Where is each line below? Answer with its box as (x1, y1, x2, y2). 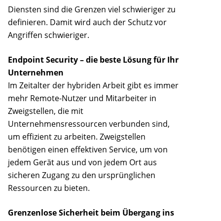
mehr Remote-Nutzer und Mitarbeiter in (8, 93, 156, 104)
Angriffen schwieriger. (8, 30, 89, 41)
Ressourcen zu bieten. (8, 183, 90, 194)
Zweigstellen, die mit (8, 106, 83, 117)
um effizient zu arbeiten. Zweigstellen (8, 131, 146, 143)
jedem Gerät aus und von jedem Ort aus (8, 157, 157, 168)
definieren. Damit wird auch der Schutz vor (8, 17, 167, 28)
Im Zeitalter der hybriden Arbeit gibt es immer (8, 80, 179, 91)
